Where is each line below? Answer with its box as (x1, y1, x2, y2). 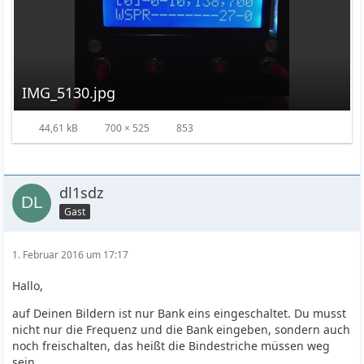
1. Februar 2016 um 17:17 (12, 248, 129, 262)
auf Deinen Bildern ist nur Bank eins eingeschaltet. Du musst (12, 305, 347, 321)
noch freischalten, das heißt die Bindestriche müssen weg (12, 338, 331, 353)
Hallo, (12, 278, 44, 293)
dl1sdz (59, 183, 104, 202)
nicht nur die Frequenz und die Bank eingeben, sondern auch (12, 322, 351, 337)
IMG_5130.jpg (22, 83, 116, 102)
